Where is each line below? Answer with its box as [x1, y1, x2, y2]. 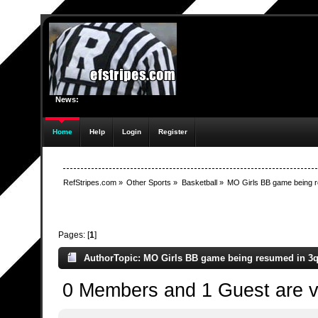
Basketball [181, 178, 217, 187]
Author [83, 252, 114, 263]
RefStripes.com [62, 178, 116, 187]
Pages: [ [58, 229, 89, 239]
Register [158, 128, 187, 136]
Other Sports [126, 178, 172, 187]
